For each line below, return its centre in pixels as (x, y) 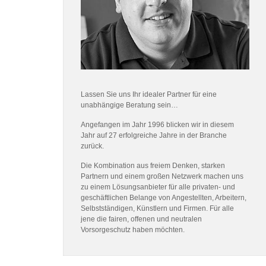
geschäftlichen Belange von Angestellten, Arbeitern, (164, 197)
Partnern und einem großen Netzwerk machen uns (162, 176)
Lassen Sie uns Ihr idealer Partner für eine (149, 94)
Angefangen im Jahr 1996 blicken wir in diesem (157, 124)
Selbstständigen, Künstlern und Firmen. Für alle (157, 208)
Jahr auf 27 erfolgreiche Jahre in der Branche (154, 135)
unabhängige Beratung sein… (129, 105)
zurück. (92, 146)
